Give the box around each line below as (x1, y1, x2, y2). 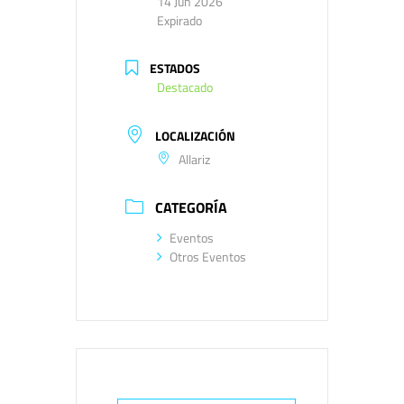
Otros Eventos (170, 246, 246, 266)
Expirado (157, 11, 202, 31)
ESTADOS (150, 59, 200, 78)
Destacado (157, 78, 213, 97)
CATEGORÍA (155, 196, 227, 218)
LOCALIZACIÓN (155, 125, 235, 145)
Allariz (179, 149, 210, 169)
